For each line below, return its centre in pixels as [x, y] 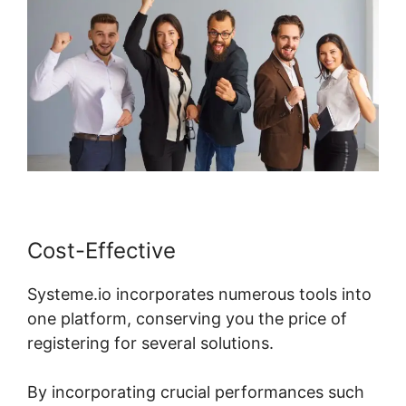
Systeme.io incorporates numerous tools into [199, 295]
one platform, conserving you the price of [187, 319]
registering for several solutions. [150, 343]
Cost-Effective [101, 251]
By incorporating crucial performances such [196, 392]
